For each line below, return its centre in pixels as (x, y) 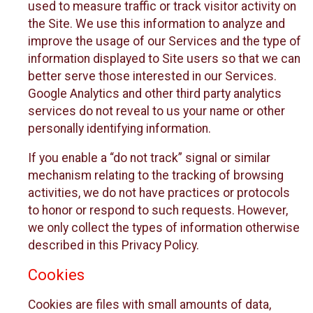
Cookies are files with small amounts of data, (150, 304)
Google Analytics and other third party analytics (155, 93)
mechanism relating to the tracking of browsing (156, 176)
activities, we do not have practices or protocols (159, 193)
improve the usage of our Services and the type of (165, 41)
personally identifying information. (119, 128)
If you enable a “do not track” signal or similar (149, 158)
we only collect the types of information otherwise (164, 228)
